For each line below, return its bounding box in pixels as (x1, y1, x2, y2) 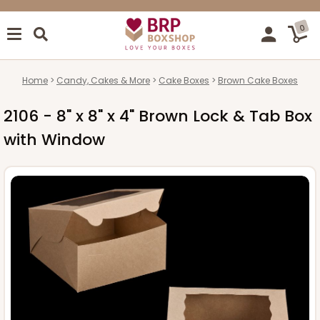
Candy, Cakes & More (56, 74, 150, 86)
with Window (4, 128, 105, 151)
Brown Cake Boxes (218, 74, 298, 86)
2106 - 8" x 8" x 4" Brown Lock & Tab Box (4, 104, 312, 127)
